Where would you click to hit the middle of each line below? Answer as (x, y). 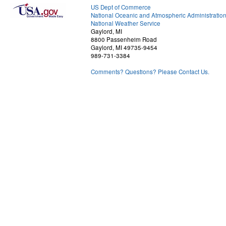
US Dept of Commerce (121, 7)
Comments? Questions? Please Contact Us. (150, 72)
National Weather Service (126, 23)
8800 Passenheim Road (124, 39)
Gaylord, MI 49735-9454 (124, 47)
